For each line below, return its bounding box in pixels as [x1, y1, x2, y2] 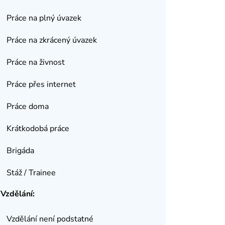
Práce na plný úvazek [6, 13, 81, 24]
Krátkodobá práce [6, 123, 69, 134]
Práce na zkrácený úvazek [6, 35, 97, 46]
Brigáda [6, 145, 34, 156]
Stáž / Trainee [6, 167, 56, 178]
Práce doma [6, 101, 49, 112]
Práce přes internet [6, 79, 76, 90]
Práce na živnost [6, 57, 65, 68]
